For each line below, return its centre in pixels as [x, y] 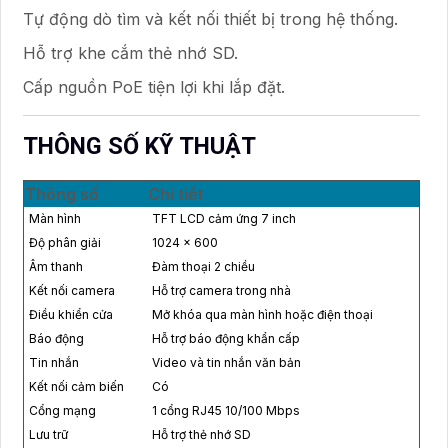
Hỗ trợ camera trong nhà [221, 290]
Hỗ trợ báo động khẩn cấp [226, 338]
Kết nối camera [72, 290]
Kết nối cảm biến [76, 386]
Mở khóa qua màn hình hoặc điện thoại [262, 314]
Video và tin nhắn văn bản [226, 362]
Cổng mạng [62, 410]
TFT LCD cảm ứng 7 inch [224, 218]
